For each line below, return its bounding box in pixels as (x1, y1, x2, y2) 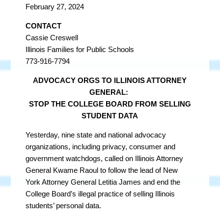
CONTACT (26, 22, 62, 30)
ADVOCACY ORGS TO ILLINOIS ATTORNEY (33, 76, 187, 84)
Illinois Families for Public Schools (26, 45, 135, 54)
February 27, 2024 (26, 2, 84, 11)
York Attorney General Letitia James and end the (26, 178, 181, 186)
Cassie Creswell (26, 33, 79, 42)
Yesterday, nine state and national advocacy (26, 131, 166, 139)
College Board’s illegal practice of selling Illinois (26, 190, 175, 198)
